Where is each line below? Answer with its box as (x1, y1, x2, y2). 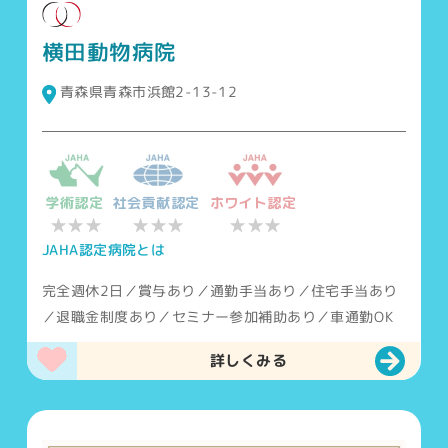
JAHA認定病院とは (42, 240, 166, 260)
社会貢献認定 (113, 193, 200, 213)
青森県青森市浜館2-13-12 (60, 82, 238, 102)
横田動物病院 (42, 37, 177, 68)
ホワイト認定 (209, 193, 297, 213)
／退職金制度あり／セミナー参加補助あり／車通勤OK (42, 307, 394, 327)
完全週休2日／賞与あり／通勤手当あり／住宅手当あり (42, 281, 398, 301)
